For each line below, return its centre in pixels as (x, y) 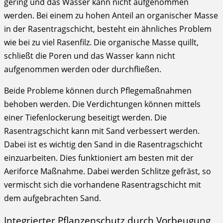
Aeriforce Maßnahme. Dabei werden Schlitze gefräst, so (108, 171)
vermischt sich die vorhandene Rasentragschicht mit (103, 184)
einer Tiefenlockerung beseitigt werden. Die (85, 117)
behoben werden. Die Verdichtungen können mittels (102, 104)
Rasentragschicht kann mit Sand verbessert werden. (102, 131)
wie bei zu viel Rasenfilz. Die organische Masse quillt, (101, 42)
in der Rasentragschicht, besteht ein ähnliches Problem (108, 29)
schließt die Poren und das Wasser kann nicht (90, 56)
